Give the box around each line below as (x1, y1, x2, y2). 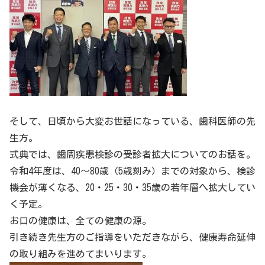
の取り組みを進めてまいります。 (9, 248, 151, 258)
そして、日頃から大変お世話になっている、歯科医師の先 (9, 116, 256, 126)
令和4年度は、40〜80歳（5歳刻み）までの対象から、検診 (9, 166, 256, 176)
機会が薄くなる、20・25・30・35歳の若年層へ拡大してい (9, 182, 256, 192)
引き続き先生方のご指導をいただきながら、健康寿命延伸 (9, 232, 256, 242)
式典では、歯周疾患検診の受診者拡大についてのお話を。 (9, 149, 256, 159)
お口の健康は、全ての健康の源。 (9, 215, 151, 225)
